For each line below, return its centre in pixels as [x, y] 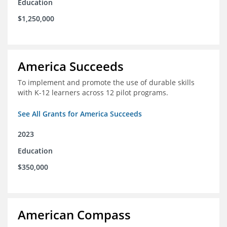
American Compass [74, 215]
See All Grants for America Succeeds [80, 114]
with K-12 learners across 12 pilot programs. [93, 93]
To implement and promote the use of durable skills [106, 83]
